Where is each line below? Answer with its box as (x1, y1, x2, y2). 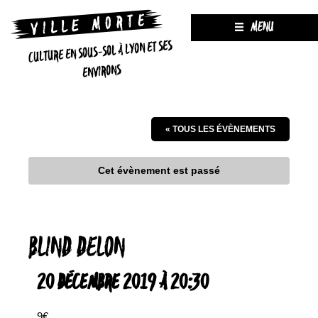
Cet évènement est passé (98, 165, 220, 176)
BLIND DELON (28, 231, 125, 266)
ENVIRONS (82, 61, 122, 83)
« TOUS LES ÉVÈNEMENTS (165, 124, 275, 134)
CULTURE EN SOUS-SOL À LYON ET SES (28, 37, 173, 67)
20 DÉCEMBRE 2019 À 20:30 (37, 270, 209, 296)
